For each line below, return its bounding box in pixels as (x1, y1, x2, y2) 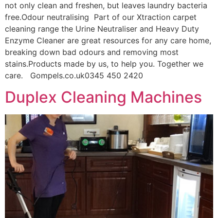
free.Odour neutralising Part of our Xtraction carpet (5, 12, 197, 22)
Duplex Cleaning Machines (5, 88, 202, 107)
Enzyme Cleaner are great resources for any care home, (5, 35, 211, 45)
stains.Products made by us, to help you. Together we (5, 58, 203, 69)
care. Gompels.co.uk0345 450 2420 (5, 70, 148, 80)
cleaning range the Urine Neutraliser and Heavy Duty (5, 23, 199, 34)
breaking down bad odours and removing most (5, 47, 179, 57)
